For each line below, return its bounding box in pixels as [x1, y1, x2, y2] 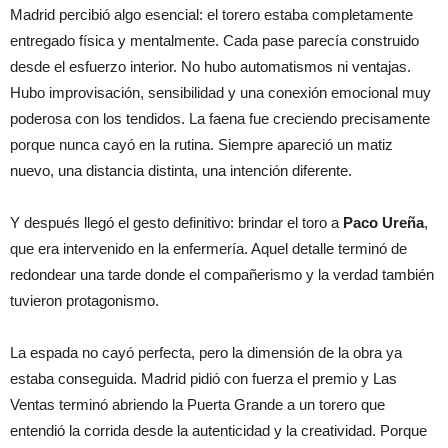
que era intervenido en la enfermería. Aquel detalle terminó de [10, 239, 407, 257]
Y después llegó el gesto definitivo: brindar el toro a [10, 213, 343, 231]
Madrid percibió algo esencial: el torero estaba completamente [10, 5, 413, 23]
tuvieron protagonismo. [10, 291, 159, 309]
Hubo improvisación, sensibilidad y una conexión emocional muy [10, 83, 431, 101]
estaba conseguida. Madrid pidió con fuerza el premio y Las [10, 369, 397, 387]
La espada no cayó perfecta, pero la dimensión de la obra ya [10, 343, 402, 361]
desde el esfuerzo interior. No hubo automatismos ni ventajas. [10, 57, 411, 75]
